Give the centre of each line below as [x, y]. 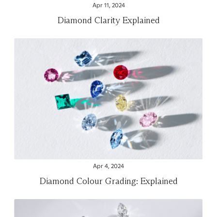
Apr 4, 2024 [108, 166]
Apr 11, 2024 [108, 5]
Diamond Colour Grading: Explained [108, 181]
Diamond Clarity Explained [108, 20]
